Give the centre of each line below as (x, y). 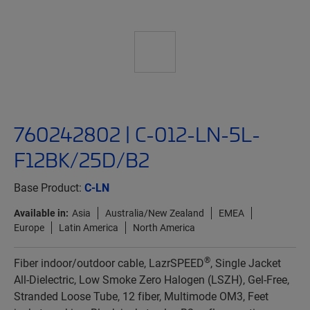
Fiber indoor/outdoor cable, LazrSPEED (109, 263)
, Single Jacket (246, 263)
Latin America (89, 228)
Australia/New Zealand (155, 213)
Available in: (41, 213)
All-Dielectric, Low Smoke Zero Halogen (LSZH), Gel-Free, (152, 280)
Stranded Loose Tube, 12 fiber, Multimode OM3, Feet (141, 296)
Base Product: (49, 188)
